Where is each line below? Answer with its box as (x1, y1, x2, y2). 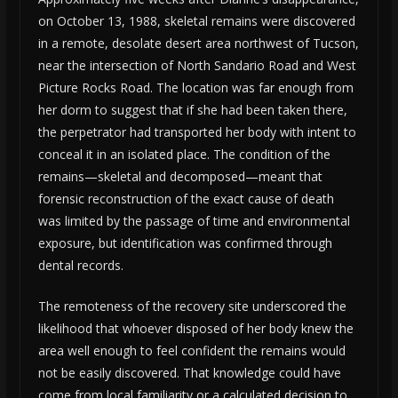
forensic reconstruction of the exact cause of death (37, 190, 334, 208)
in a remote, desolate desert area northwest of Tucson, (37, 35, 359, 52)
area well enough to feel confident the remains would (37, 342, 346, 360)
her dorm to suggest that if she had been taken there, (37, 101, 347, 119)
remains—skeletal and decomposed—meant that (37, 168, 322, 186)
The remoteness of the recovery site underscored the (37, 298, 346, 315)
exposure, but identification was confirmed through (37, 235, 332, 252)
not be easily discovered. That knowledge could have (37, 364, 341, 382)
